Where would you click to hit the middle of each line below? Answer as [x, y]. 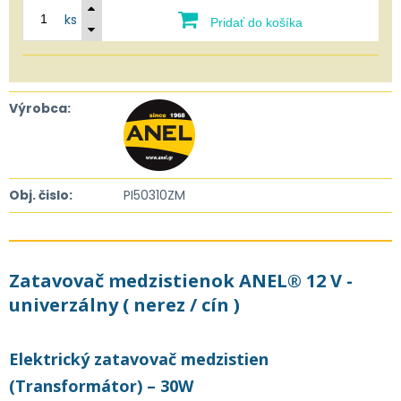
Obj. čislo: [41, 195]
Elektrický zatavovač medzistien [139, 359]
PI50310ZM [155, 195]
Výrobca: [40, 108]
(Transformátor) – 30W [101, 386]
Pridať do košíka [255, 22]
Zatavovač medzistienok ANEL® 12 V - [181, 281]
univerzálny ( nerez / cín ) [124, 305]
